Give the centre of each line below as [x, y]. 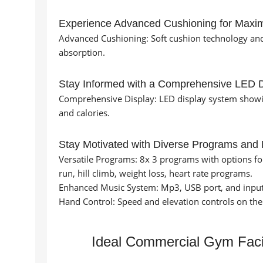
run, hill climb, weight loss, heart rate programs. [156, 173]
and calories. [84, 113]
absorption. [82, 53]
